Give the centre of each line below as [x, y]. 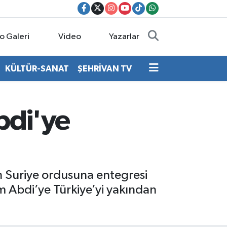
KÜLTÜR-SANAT [37, 68]
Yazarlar [124, 36]
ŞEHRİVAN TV [104, 68]
